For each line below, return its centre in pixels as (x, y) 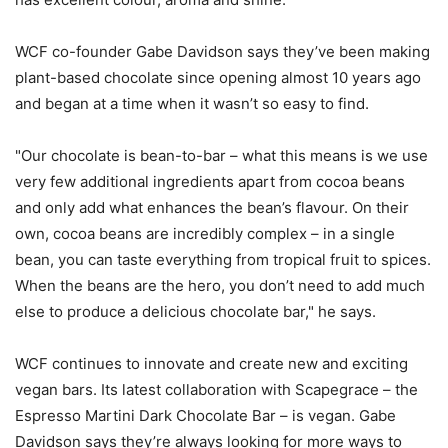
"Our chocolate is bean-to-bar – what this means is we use (221, 155)
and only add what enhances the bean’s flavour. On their (212, 207)
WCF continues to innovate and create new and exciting (211, 363)
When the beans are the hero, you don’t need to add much (220, 285)
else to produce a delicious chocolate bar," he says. (195, 311)
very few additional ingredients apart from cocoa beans (210, 181)
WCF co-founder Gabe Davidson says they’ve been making (222, 51)
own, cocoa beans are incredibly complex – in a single (205, 233)
